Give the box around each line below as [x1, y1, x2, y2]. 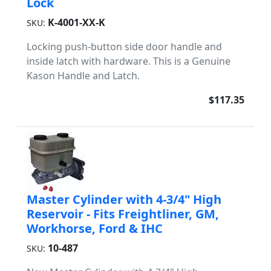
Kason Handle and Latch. [27, 69, 140, 82]
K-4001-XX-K [48, 16, 105, 29]
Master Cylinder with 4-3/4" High [27, 191, 221, 207]
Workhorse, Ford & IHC [27, 220, 163, 237]
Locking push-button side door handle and [27, 40, 222, 53]
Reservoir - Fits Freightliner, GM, [27, 206, 219, 222]
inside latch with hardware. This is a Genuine [27, 54, 230, 68]
